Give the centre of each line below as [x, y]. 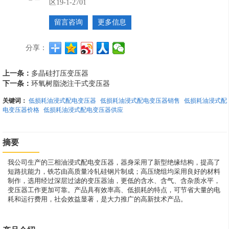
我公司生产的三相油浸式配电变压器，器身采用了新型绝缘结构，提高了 [114, 163]
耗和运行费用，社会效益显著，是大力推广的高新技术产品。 [97, 200]
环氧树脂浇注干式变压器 [70, 83]
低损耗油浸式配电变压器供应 [83, 109]
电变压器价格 [21, 109]
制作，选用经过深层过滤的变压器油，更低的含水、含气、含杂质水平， [114, 181]
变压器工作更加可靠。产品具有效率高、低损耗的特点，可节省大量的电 [114, 190]
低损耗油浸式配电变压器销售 [140, 100]
